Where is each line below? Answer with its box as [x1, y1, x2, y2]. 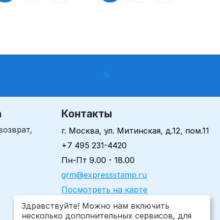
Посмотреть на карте [61, 185, 148, 195]
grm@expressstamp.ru [61, 170, 147, 180]
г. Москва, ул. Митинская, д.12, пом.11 [61, 126, 210, 136]
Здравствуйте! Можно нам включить [22, 201, 169, 211]
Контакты [61, 108, 112, 120]
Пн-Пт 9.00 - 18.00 [61, 155, 135, 165]
